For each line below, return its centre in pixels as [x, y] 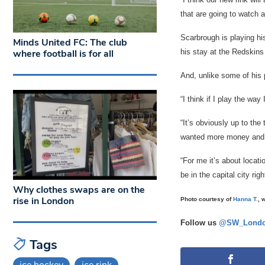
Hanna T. [245, 199]
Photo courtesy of [206, 199]
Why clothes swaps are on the [79, 190]
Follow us [199, 223]
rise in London [43, 201]
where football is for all [63, 54]
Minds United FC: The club [70, 43]
